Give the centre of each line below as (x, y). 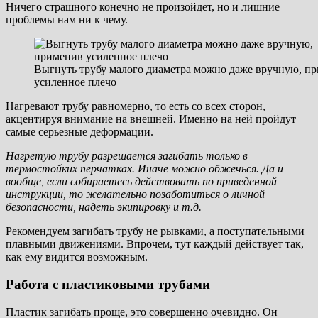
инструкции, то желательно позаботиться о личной (135, 194)
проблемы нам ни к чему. (67, 20)
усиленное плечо (75, 82)
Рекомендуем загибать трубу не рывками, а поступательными (155, 231)
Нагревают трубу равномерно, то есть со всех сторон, (136, 106)
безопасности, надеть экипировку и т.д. (104, 207)
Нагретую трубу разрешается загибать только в (127, 156)
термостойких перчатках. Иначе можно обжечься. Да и (144, 169)
